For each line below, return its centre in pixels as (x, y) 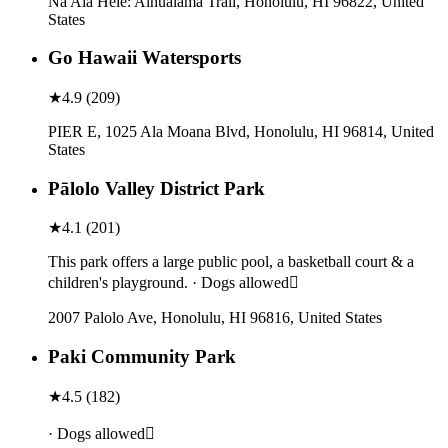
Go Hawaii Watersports (144, 58)
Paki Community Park (142, 357)
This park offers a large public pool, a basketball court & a (231, 262)
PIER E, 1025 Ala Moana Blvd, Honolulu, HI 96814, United (241, 131)
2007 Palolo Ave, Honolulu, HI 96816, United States (215, 318)
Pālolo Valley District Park (156, 188)
